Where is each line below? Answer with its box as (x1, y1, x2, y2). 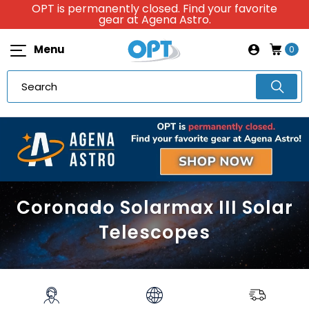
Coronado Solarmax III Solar (16, 195, 293, 221)
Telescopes (99, 220, 210, 246)
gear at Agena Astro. (98, 12, 211, 28)
